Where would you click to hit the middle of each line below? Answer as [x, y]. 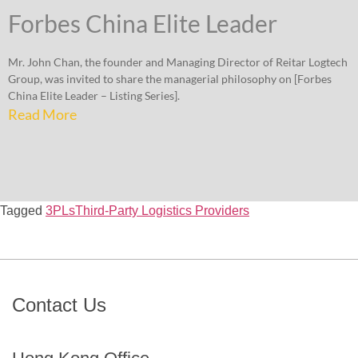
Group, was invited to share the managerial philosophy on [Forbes [170, 79]
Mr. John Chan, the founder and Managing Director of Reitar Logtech [178, 62]
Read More [42, 115]
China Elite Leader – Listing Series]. [94, 96]
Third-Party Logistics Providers [162, 211]
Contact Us [59, 305]
